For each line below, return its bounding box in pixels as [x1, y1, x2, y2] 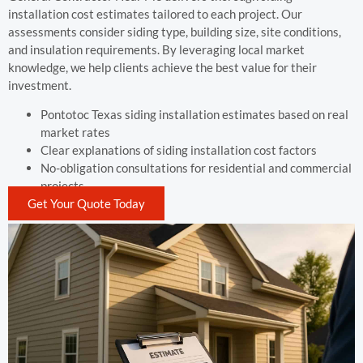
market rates [41, 125, 110, 140]
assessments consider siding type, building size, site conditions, [8, 23, 341, 39]
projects [41, 178, 84, 194]
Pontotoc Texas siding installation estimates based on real [41, 107, 348, 122]
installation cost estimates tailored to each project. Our [8, 6, 302, 21]
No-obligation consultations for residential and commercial [41, 160, 352, 176]
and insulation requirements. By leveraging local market [8, 41, 305, 57]
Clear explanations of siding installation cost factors [41, 143, 317, 158]
